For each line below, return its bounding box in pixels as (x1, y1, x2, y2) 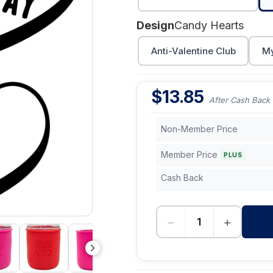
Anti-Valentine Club (151, 44, 236, 57)
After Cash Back (209, 95, 270, 105)
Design (136, 19, 174, 32)
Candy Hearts (174, 19, 244, 32)
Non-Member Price (161, 124, 238, 134)
